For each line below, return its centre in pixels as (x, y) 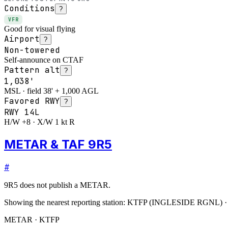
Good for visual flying (40, 28)
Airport (22, 39)
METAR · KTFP (32, 219)
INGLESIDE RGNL (186, 202)
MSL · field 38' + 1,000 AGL (51, 91)
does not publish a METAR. (64, 185)
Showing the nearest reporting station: (65, 202)
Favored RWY (32, 101)
